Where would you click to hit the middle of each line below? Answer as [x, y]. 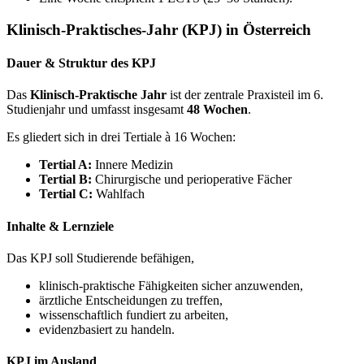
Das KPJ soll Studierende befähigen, [100, 258]
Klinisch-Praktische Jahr [98, 95]
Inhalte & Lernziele [60, 226]
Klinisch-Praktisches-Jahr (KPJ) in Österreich [159, 29]
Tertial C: [67, 194]
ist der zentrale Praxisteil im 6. [245, 95]
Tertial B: [65, 180]
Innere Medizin [134, 165]
